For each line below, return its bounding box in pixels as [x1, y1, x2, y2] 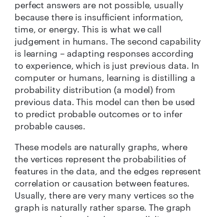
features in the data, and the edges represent [15, 165, 201, 176]
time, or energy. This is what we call [15, 23, 162, 34]
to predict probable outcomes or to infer [15, 108, 183, 119]
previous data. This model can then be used [15, 96, 196, 107]
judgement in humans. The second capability [15, 35, 201, 46]
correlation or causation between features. [15, 177, 190, 188]
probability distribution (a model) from [15, 84, 175, 95]
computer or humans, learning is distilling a [15, 72, 196, 83]
